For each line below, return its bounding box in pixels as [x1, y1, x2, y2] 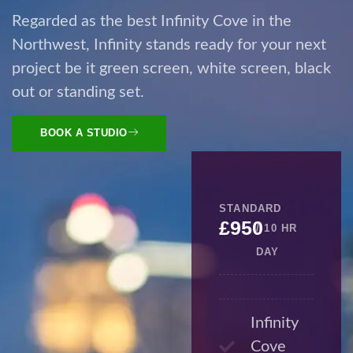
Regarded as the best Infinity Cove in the [12, 13, 292, 29]
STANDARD [219, 203, 282, 215]
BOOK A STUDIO [40, 127, 128, 139]
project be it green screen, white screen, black [12, 60, 331, 76]
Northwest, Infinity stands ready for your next [12, 36, 326, 53]
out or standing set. [12, 84, 144, 100]
